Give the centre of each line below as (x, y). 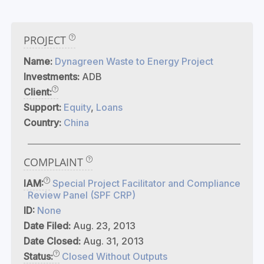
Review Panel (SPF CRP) (82, 195)
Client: (38, 92)
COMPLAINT (55, 162)
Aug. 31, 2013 (113, 241)
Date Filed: (48, 226)
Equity (77, 107)
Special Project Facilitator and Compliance (146, 183)
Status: (38, 256)
